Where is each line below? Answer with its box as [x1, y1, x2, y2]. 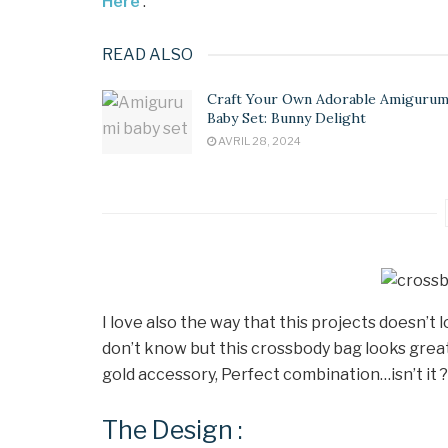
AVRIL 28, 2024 [216, 133, 301, 148]
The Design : [102, 415, 243, 446]
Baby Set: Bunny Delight [207, 108, 366, 127]
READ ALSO [102, 44, 193, 64]
